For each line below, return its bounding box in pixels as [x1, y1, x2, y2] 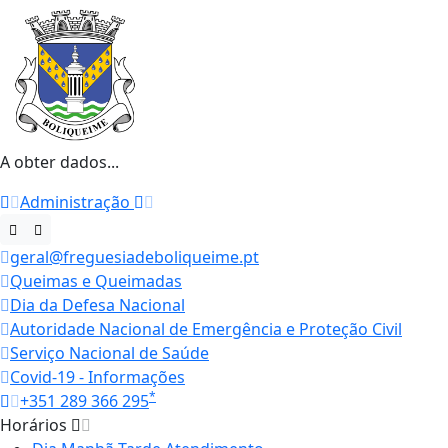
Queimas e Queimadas [10, 270, 182, 293]
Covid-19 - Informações [10, 366, 185, 389]
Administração [20, 191, 134, 214]
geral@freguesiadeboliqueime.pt [10, 246, 259, 269]
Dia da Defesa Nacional [10, 294, 185, 317]
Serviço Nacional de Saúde [10, 342, 209, 365]
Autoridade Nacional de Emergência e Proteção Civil [10, 318, 402, 341]
